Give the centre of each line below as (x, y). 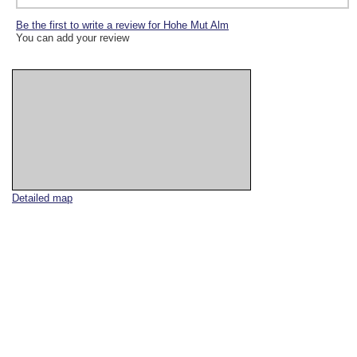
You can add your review (73, 38)
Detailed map (42, 198)
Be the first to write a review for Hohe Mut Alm (122, 25)
